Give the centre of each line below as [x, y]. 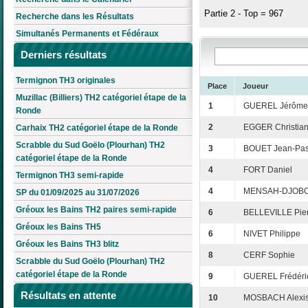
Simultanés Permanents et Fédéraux [87, 34]
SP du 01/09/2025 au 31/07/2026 [78, 193]
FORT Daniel [268, 170]
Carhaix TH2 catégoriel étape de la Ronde [97, 128]
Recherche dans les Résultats [75, 17]
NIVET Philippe [272, 234]
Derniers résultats [64, 55]
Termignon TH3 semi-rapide [70, 176]
